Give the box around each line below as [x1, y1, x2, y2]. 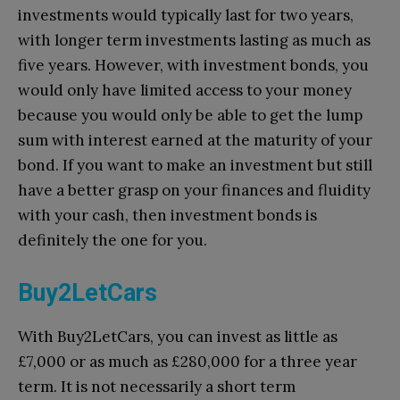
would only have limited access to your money [18, 79, 352, 100]
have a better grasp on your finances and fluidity [18, 179, 371, 200]
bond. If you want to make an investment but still [18, 154, 372, 175]
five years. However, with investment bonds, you [18, 54, 369, 75]
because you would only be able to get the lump [18, 104, 362, 125]
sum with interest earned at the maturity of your [18, 129, 372, 150]
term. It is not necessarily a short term [18, 376, 296, 396]
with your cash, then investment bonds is [18, 204, 317, 225]
